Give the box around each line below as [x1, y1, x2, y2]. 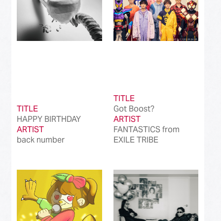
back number [17, 134, 65, 145]
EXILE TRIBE [113, 134, 158, 145]
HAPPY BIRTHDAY [17, 113, 81, 124]
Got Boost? [113, 103, 154, 114]
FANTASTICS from [113, 124, 180, 135]
